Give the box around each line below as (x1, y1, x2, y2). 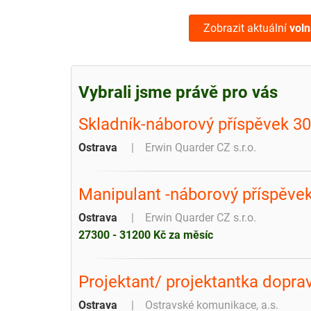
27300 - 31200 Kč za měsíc (78, 228, 213, 242)
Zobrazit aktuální (203, 21, 289, 35)
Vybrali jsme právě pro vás (78, 82, 278, 102)
